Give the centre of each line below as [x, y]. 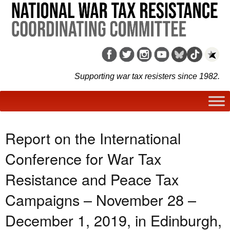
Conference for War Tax [83, 158]
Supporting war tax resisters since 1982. [147, 76]
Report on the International [93, 138]
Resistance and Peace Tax [92, 179]
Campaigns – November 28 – [101, 199]
